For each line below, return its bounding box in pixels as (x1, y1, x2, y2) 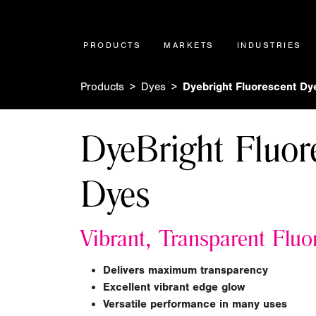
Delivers (103, 264, 145, 276)
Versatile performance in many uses (103, 298, 287, 310)
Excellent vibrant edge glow (103, 281, 245, 293)
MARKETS (164, 40, 214, 50)
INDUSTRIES (236, 40, 302, 50)
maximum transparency (145, 264, 268, 276)
